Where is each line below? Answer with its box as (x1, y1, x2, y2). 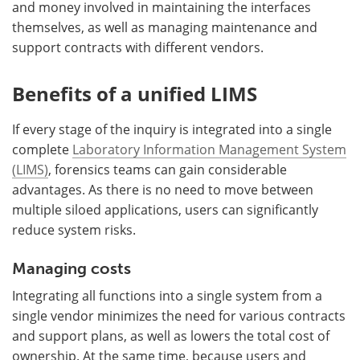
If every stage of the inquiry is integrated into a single (12, 120, 332, 137)
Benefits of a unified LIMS (12, 80, 257, 107)
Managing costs (12, 258, 131, 278)
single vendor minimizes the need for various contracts (12, 306, 346, 324)
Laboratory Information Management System (72, 140, 346, 157)
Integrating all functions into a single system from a (12, 286, 322, 304)
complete (12, 140, 72, 157)
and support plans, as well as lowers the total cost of (12, 326, 329, 344)
